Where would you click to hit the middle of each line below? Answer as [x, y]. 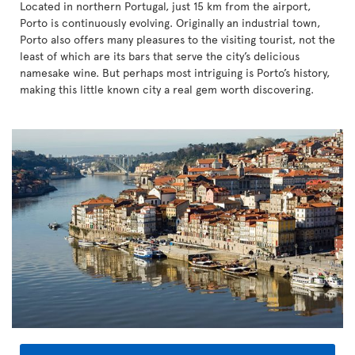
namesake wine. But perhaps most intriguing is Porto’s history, [175, 73]
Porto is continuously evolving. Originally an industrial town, [170, 23]
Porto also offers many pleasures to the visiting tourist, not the [177, 39]
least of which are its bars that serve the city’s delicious [160, 56]
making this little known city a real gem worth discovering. [167, 89]
